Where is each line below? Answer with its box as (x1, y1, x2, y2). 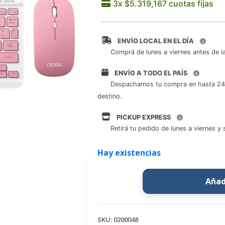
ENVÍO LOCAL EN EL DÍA (118, 37, 194, 45)
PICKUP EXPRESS (117, 114, 171, 121)
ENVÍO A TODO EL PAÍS (115, 69, 187, 77)
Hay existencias (97, 147, 161, 158)
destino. (97, 92, 122, 100)
